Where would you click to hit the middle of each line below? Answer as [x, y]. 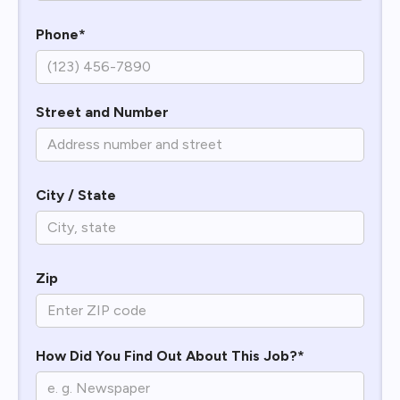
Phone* [61, 34]
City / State [76, 195]
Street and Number [102, 112]
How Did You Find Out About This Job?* [170, 355]
